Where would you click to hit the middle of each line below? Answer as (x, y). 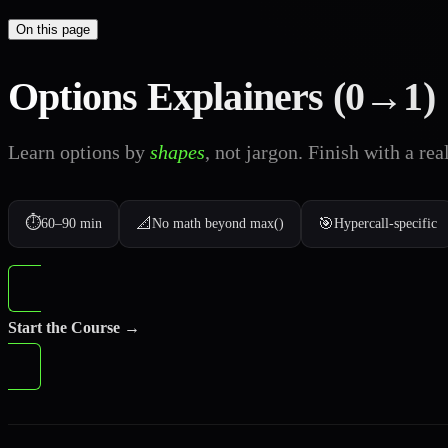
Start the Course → (74, 328)
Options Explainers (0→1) (221, 97)
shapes (177, 152)
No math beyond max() (218, 224)
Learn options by (79, 152)
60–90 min (71, 224)
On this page (53, 29)
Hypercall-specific (385, 224)
